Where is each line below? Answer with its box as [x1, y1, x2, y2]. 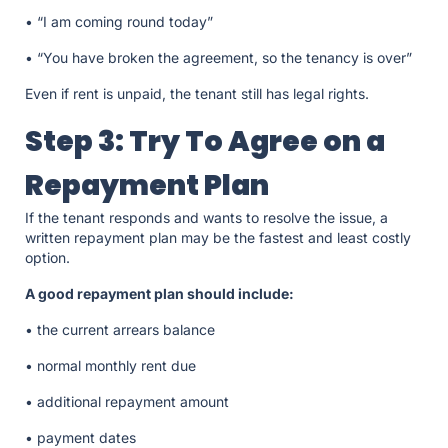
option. [25, 249, 74, 267]
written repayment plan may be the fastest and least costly [25, 229, 411, 247]
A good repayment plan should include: [25, 285, 297, 303]
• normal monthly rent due [25, 357, 200, 375]
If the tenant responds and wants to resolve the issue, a [25, 209, 388, 227]
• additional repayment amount [25, 393, 233, 411]
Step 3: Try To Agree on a [25, 122, 385, 162]
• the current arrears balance [25, 321, 219, 339]
